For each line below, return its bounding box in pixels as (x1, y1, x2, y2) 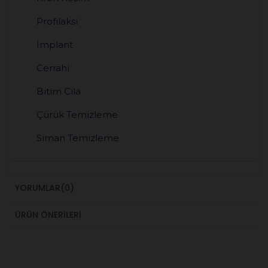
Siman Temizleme (36, 132, 119, 144)
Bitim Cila (36, 86, 81, 98)
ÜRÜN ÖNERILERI (15, 209, 81, 221)
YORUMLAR (15, 182, 60, 194)
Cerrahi (36, 62, 69, 74)
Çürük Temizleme (36, 109, 118, 121)
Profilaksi (36, 16, 78, 28)
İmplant (36, 39, 73, 51)
